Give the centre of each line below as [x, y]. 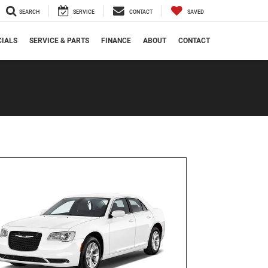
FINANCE [116, 41]
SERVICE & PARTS [59, 41]
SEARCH [29, 12]
